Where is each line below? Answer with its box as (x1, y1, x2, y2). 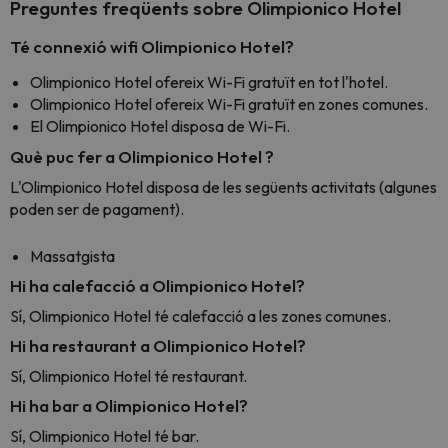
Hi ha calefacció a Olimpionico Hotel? (10, 275, 305, 296)
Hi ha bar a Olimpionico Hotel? (10, 395, 248, 416)
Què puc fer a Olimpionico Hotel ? (10, 146, 274, 167)
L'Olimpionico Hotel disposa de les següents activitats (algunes (10, 177, 437, 197)
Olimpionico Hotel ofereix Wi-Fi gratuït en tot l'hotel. (30, 72, 388, 92)
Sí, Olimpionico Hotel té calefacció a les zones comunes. (10, 306, 391, 326)
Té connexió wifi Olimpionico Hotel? (10, 36, 294, 57)
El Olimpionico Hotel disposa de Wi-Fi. (30, 116, 290, 136)
